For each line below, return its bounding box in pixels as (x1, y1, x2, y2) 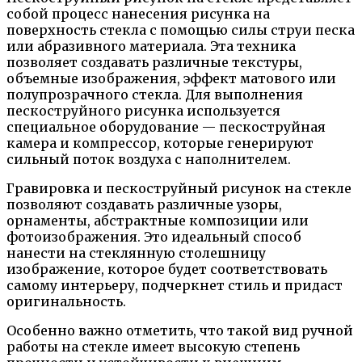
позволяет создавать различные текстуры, (6, 53, 302, 70)
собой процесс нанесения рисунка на (6, 5, 270, 22)
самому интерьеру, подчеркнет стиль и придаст (6, 276, 343, 293)
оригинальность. (6, 293, 126, 309)
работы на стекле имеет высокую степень (6, 338, 300, 355)
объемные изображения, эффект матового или (6, 69, 336, 86)
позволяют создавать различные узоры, (6, 196, 282, 213)
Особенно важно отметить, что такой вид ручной (6, 322, 353, 339)
